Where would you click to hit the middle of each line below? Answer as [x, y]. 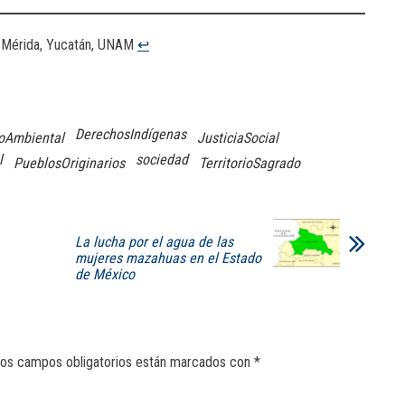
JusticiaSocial [238, 137]
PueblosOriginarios [69, 163]
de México [105, 274]
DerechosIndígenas [131, 134]
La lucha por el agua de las [154, 241]
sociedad [162, 159]
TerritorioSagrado [250, 163]
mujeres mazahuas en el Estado [168, 258]
